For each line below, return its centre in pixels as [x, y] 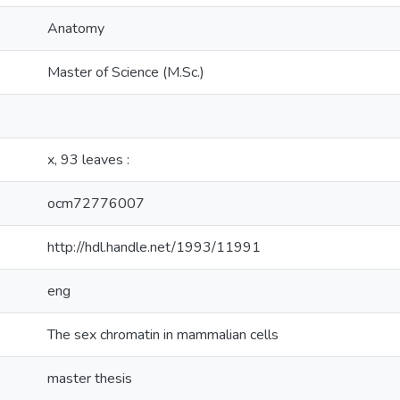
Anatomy [76, 29]
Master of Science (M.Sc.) [126, 72]
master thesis [90, 379]
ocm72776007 [96, 204]
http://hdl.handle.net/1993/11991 [154, 247]
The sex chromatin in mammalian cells [163, 335]
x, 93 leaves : [88, 160]
